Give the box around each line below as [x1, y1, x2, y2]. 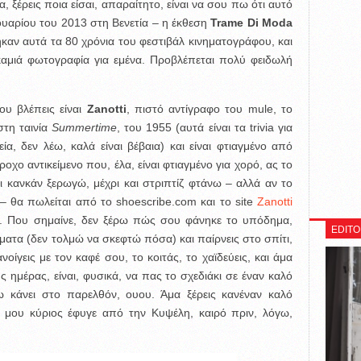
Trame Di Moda [210, 16, 293, 29]
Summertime [52, 121, 118, 134]
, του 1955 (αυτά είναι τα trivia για [117, 121, 293, 134]
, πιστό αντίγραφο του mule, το [126, 102, 293, 115]
